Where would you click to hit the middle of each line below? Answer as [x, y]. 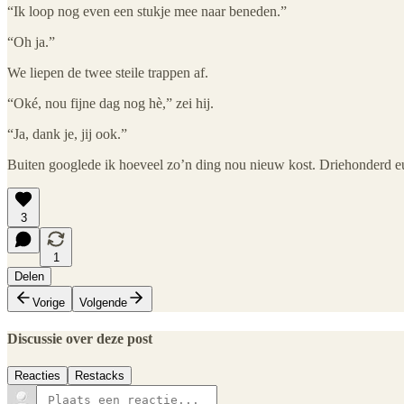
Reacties [37, 376]
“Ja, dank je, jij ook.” [67, 133]
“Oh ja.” [31, 41]
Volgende [103, 302]
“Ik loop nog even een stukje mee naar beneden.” [147, 11]
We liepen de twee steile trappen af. [108, 72]
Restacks [100, 376]
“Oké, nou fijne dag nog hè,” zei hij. [110, 103]
